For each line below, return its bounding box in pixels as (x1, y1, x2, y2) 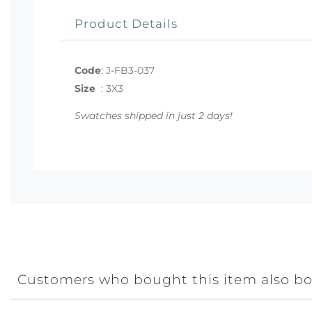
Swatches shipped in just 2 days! (75, 109, 233, 122)
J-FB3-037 (106, 63, 155, 77)
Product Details (75, 15, 178, 31)
